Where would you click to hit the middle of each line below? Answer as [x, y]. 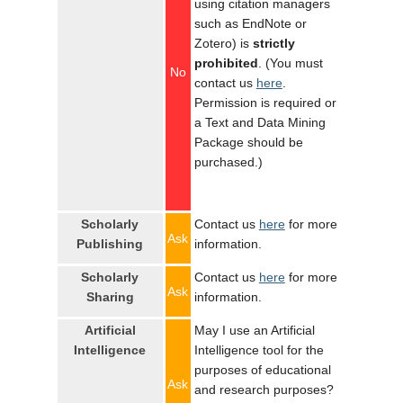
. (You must [290, 63]
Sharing [110, 297]
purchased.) [228, 162]
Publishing [110, 244]
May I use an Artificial [254, 330]
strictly [273, 43]
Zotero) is [223, 43]
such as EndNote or [250, 23]
